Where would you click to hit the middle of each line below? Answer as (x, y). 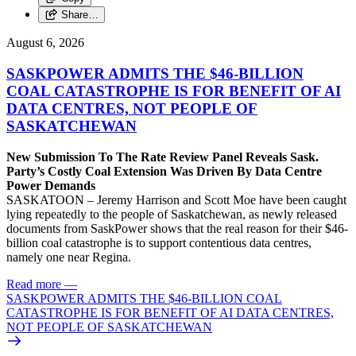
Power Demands (52, 185)
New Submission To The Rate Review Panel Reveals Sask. (163, 157)
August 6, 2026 (45, 43)
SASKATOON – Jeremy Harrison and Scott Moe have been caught (176, 199)
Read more (34, 284)
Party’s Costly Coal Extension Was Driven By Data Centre (164, 171)
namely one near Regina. (70, 257)
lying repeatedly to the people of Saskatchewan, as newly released (172, 214)
